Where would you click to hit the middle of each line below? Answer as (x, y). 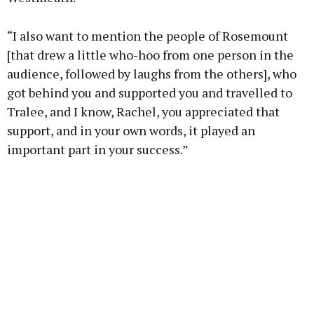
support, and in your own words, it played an (131, 131)
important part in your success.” (98, 150)
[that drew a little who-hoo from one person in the (150, 55)
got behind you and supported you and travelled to (150, 93)
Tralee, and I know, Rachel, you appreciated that (143, 112)
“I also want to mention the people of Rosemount (148, 36)
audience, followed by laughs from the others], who (152, 74)
